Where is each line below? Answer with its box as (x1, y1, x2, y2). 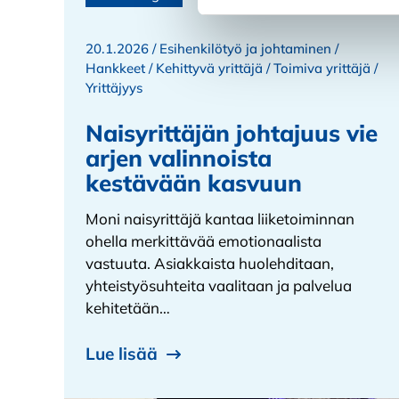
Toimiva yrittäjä (273, 59, 370, 77)
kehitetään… (85, 297, 170, 317)
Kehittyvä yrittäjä (156, 59, 263, 77)
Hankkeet (85, 59, 145, 77)
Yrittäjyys (85, 78, 142, 96)
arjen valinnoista (85, 142, 272, 173)
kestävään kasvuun (85, 167, 302, 198)
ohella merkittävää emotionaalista (85, 231, 322, 250)
